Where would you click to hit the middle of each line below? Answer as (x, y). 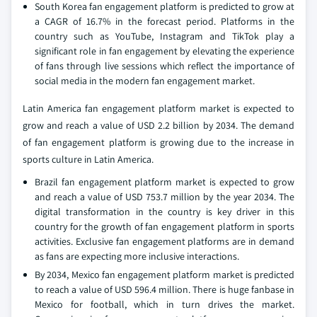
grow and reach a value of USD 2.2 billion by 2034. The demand (158, 126)
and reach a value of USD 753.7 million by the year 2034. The (165, 197)
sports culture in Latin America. (88, 160)
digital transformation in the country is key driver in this (165, 212)
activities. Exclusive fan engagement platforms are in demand (165, 242)
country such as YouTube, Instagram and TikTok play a (165, 36)
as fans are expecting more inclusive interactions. (137, 257)
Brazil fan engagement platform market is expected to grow (165, 182)
